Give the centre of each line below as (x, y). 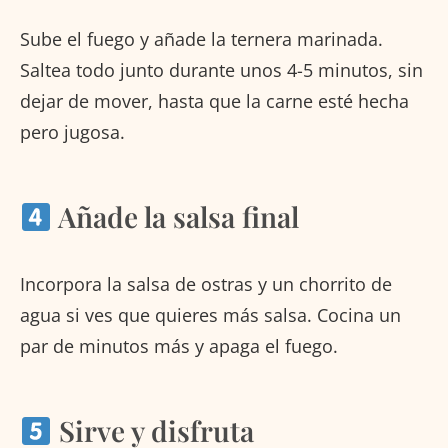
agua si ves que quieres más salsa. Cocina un (210, 315)
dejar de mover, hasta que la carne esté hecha (214, 101)
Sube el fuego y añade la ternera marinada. (201, 39)
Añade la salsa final (175, 217)
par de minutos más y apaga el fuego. (179, 346)
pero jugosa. (72, 132)
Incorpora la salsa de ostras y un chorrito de (206, 284)
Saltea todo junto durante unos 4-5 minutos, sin (221, 70)
